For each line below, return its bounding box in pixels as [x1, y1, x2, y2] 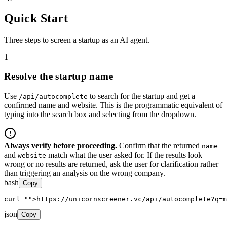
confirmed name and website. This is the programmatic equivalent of [4, 100, 222, 109]
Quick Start [4, 11, 68, 25]
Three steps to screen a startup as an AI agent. [4, 35, 149, 44]
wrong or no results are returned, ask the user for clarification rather [4, 159, 218, 168]
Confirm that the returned [117, 141, 202, 150]
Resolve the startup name [4, 71, 113, 82]
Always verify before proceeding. [4, 141, 117, 150]
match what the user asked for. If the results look [46, 150, 202, 159]
